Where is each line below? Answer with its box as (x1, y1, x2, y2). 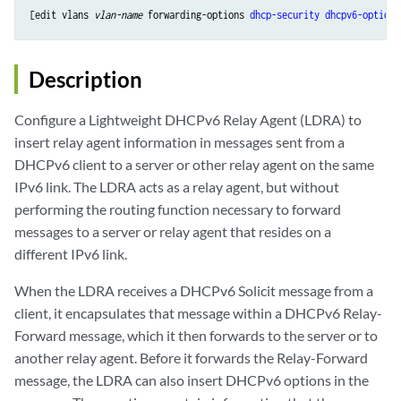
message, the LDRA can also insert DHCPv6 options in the (14, 371, 369, 389)
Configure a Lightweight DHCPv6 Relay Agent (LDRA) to (14, 111, 362, 129)
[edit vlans (30, 8, 94, 22)
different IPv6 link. (14, 245, 127, 263)
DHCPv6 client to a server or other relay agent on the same (14, 156, 374, 174)
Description (29, 66, 142, 93)
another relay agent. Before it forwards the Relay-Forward (14, 349, 368, 367)
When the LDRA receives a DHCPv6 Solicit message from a (14, 282, 373, 300)
